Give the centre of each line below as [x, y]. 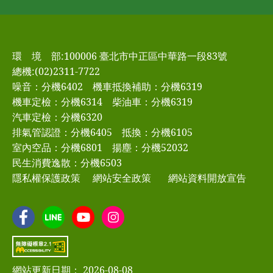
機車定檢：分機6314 [57, 102]
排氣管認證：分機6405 [62, 133]
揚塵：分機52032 [150, 148]
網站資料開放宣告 [207, 178]
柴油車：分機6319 [152, 102]
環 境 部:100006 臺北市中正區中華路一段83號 [120, 56]
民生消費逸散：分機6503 [67, 163]
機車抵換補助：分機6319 [147, 87]
